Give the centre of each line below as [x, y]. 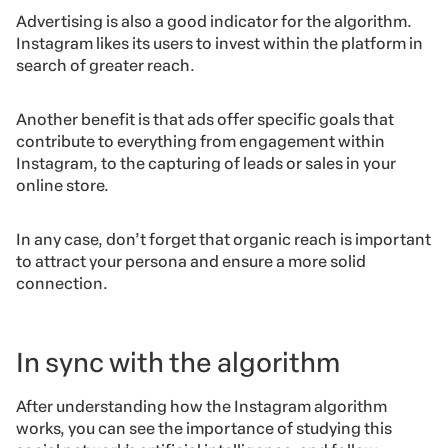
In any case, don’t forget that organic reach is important [223, 240]
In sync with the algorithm [178, 363]
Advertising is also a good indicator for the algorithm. [214, 22]
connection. [63, 284]
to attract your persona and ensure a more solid [191, 262]
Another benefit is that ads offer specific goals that [205, 120]
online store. [62, 186]
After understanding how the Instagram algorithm [201, 407]
